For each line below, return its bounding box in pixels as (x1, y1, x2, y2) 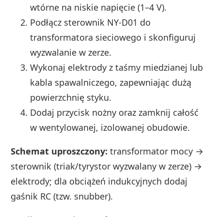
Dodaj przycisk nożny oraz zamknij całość (30, 106, 199, 118)
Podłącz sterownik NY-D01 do (30, 16, 151, 28)
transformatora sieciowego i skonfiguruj (30, 31, 196, 43)
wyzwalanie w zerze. (30, 46, 112, 58)
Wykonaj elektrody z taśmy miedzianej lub (30, 61, 203, 73)
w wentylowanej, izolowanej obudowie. (30, 121, 190, 133)
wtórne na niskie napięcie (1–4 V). (30, 1, 167, 13)
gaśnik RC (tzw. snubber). (11, 190, 113, 202)
